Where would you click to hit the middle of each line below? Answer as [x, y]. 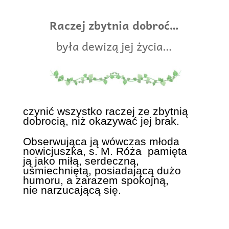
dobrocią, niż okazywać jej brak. [101, 121]
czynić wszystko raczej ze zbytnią [105, 111]
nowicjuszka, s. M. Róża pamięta [105, 151]
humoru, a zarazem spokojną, [96, 180]
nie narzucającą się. [72, 190]
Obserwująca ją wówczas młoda [101, 142]
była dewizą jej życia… [114, 46]
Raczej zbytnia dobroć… [114, 25]
